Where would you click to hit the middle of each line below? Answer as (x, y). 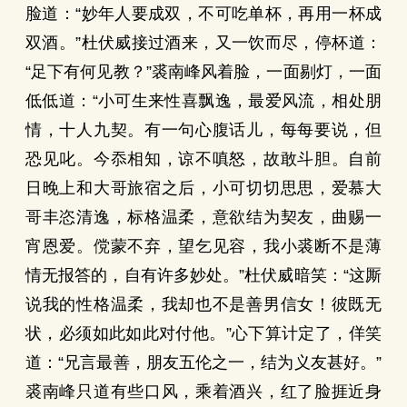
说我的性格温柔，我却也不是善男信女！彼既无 (203, 304)
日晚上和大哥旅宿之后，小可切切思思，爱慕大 (203, 188)
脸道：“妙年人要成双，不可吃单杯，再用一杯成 (203, 14)
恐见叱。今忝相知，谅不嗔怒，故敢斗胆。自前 (203, 159)
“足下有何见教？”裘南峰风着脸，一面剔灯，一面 (203, 72)
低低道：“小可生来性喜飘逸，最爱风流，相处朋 (203, 101)
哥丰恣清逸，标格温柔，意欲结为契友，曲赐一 (203, 217)
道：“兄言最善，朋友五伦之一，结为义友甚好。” (203, 362)
